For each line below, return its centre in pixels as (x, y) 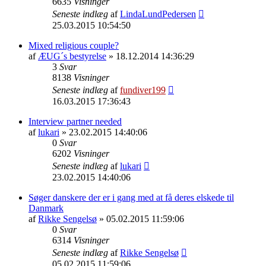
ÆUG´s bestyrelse (72, 56)
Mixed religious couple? (74, 45)
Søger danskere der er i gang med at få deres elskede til (131, 197)
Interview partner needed (75, 121)
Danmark (46, 208)
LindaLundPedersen (158, 14)
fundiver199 (143, 90)
